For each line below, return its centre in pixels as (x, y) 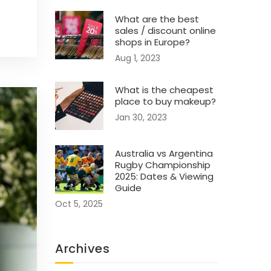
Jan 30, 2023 (141, 117)
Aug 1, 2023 (138, 58)
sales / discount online (165, 31)
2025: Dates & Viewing (164, 176)
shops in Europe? (152, 42)
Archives (83, 249)
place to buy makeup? (165, 101)
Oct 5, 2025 (79, 204)
